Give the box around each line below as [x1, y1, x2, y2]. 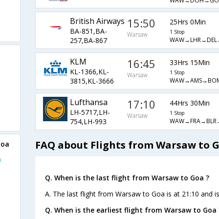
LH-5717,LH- [69, 108, 110, 117]
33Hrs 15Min [169, 57, 210, 67]
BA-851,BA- [69, 26, 107, 36]
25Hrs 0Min [169, 17, 206, 26]
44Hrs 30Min [169, 98, 210, 108]
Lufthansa [69, 97, 108, 108]
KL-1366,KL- [69, 67, 109, 77]
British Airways [69, 16, 125, 27]
